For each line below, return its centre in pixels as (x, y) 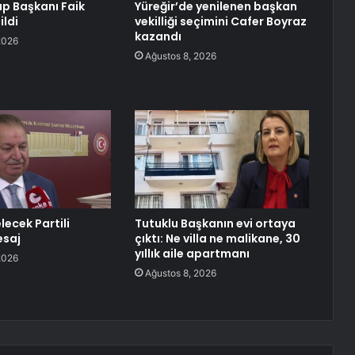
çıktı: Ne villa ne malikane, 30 (217, 239)
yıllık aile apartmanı (192, 254)
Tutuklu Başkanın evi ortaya (215, 224)
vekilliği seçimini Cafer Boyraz (220, 22)
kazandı (158, 37)
